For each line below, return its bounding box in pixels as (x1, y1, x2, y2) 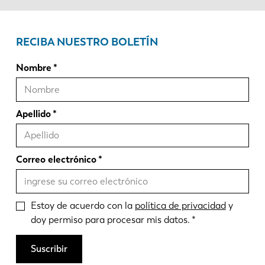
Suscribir (30, 243, 67, 254)
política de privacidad (134, 199, 226, 211)
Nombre (15, 62, 51, 73)
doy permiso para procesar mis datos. (30, 214, 190, 225)
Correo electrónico (15, 154, 96, 166)
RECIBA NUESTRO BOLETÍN (15, 35, 158, 49)
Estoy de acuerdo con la (30, 199, 135, 211)
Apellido (15, 108, 51, 119)
